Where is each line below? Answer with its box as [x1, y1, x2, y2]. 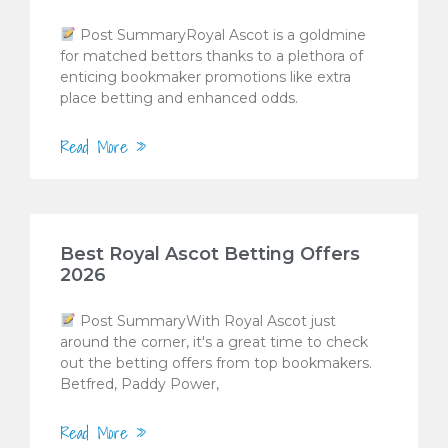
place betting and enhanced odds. [60, 88, 298, 107]
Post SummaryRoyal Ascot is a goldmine [75, 25, 366, 44]
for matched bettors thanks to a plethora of [60, 46, 363, 65]
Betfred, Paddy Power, [60, 374, 219, 393]
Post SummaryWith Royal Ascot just [75, 311, 336, 330]
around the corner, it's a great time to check [60, 332, 368, 351]
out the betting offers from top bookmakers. [60, 353, 372, 372]
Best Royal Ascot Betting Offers [60, 242, 360, 265]
